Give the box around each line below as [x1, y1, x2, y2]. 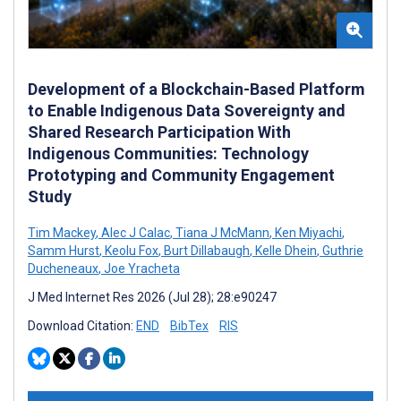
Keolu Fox [102, 243, 158, 258]
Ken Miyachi [272, 225, 342, 240]
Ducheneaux [28, 260, 98, 276]
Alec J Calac [98, 225, 170, 240]
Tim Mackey [28, 225, 96, 240]
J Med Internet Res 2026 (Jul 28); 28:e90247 [28, 289, 277, 304]
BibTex [170, 318, 209, 333]
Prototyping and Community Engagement [28, 165, 335, 184]
